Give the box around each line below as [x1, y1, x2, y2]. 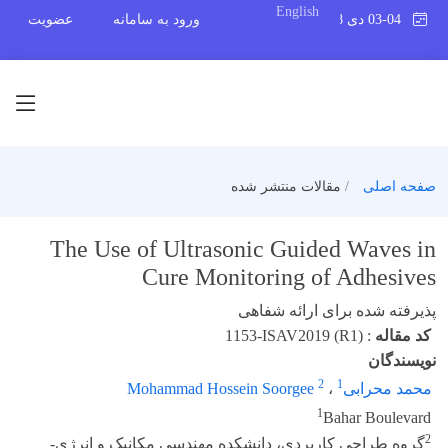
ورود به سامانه [113, 12, 200, 27]
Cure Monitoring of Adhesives [142, 264, 436, 290]
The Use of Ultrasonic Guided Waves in [50, 236, 436, 262]
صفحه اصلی [363, 179, 436, 194]
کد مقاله [375, 327, 431, 344]
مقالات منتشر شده [231, 179, 345, 194]
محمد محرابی [343, 380, 432, 397]
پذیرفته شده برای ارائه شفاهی [238, 302, 436, 319]
